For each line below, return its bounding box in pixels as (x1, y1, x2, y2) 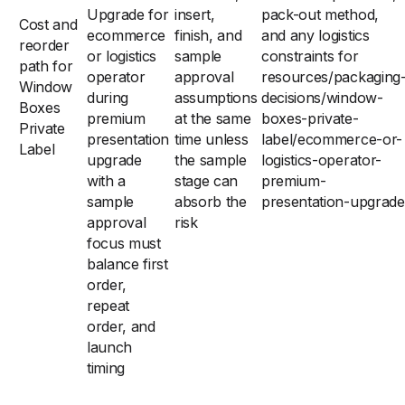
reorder (19, 36, 70, 54)
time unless (174, 130, 249, 148)
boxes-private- (261, 109, 359, 127)
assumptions (174, 89, 258, 107)
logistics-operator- (261, 151, 381, 169)
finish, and (174, 26, 242, 44)
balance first (87, 255, 168, 273)
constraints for (261, 47, 359, 65)
